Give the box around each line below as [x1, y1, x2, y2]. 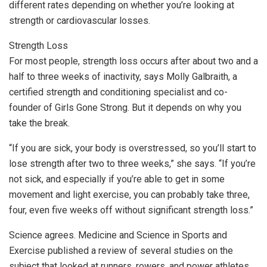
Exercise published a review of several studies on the [9, 244, 233, 256]
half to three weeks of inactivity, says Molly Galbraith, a [9, 70, 237, 82]
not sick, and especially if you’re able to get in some [9, 173, 225, 185]
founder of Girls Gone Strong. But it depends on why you [9, 101, 241, 113]
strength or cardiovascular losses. [9, 14, 150, 26]
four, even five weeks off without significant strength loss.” [9, 204, 253, 216]
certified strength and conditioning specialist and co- [9, 86, 228, 98]
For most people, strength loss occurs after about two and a [9, 55, 258, 67]
